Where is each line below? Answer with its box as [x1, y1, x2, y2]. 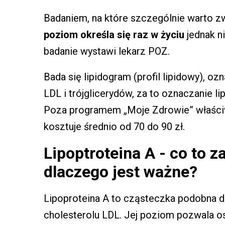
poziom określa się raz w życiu [44, 28, 184, 41]
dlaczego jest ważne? [44, 162, 197, 181]
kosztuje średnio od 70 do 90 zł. [44, 120, 185, 133]
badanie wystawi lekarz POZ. [44, 45, 170, 57]
